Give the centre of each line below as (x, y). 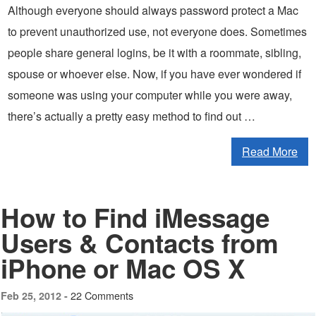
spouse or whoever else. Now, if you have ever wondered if (154, 73)
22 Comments (102, 295)
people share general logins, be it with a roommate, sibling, (154, 52)
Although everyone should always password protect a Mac (153, 10)
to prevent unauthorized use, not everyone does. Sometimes (157, 31)
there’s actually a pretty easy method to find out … (132, 116)
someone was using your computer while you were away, (150, 95)
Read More (270, 151)
